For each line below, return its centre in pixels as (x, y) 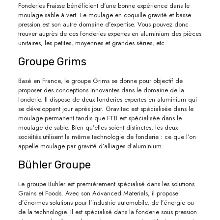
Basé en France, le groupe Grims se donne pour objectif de (100, 81)
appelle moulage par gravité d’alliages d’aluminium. (91, 146)
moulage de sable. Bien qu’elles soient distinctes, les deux (98, 128)
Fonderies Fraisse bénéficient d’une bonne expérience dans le (104, 6)
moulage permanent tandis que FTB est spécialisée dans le (100, 118)
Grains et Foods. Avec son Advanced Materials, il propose (98, 193)
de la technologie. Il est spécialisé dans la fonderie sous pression (107, 212)
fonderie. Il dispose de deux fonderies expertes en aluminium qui (107, 100)
